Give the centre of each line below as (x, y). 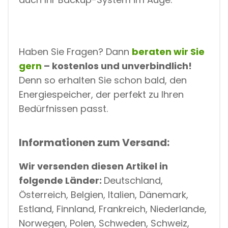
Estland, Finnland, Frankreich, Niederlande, (113, 209)
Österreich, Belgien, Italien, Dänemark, (104, 194)
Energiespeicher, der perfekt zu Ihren (101, 94)
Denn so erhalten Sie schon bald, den (103, 80)
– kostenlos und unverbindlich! (117, 66)
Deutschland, (133, 180)
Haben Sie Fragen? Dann (75, 51)
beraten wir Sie (168, 51)
